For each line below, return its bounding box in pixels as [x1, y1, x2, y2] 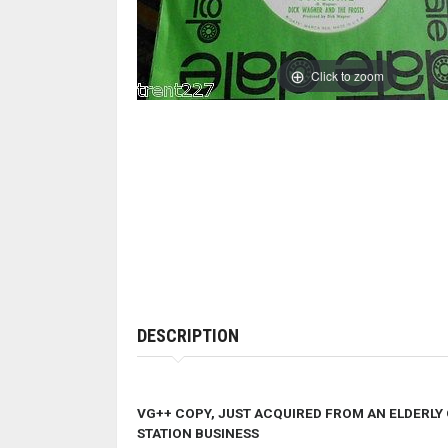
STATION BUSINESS [137, 425, 259, 441]
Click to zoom [311, 66, 384, 84]
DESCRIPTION [137, 325, 239, 346]
